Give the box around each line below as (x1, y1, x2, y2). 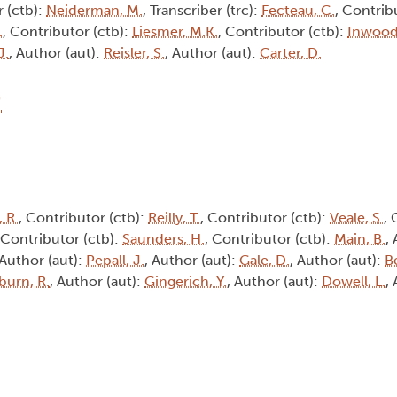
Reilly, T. (148, 209, 200, 227)
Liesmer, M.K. (132, 23, 218, 41)
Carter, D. (260, 44, 322, 62)
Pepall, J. (86, 252, 144, 269)
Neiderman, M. (46, 2, 143, 19)
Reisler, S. (104, 44, 165, 62)
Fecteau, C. (261, 2, 335, 19)
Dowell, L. (322, 273, 385, 291)
